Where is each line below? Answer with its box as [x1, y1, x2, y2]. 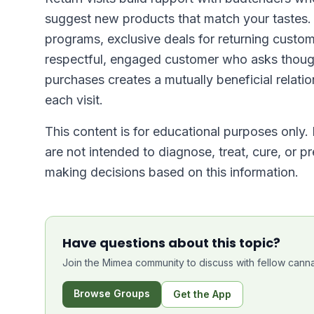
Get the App [173, 288, 231, 300]
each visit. [45, 93, 103, 107]
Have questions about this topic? [62, 234, 280, 252]
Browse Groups [74, 287, 150, 299]
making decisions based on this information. [45, 165, 299, 179]
